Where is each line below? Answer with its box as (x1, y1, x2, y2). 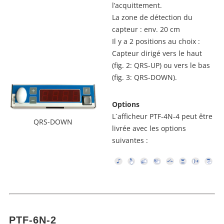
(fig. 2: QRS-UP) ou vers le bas (112, 60, 210, 70)
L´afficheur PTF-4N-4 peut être (112, 111, 212, 121)
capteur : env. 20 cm (112, 24, 180, 34)
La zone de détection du (112, 12, 192, 22)
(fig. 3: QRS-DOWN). (112, 72, 177, 82)
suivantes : (112, 135, 148, 145)
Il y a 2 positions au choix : (112, 36, 200, 46)
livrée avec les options (112, 123, 186, 133)
